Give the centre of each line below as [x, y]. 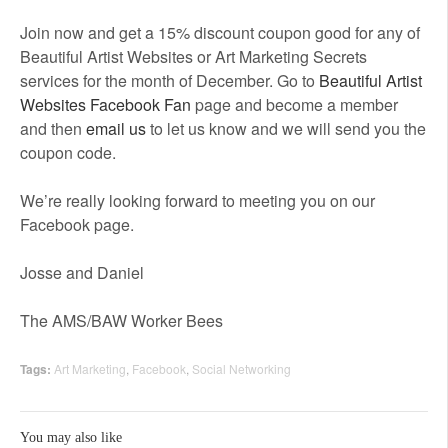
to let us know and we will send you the [288, 128]
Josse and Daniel [82, 272]
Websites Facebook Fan [105, 104]
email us [118, 128]
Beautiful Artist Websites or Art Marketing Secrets [193, 56]
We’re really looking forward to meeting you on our [197, 200]
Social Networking [241, 368]
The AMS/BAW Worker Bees [121, 320]
